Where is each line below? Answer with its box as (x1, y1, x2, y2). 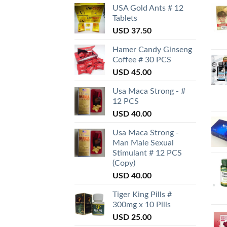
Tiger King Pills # (112, 191, 172, 199)
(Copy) (112, 159, 135, 168)
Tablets (112, 14, 137, 23)
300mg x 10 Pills (112, 201, 171, 209)
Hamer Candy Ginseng (112, 46, 192, 54)
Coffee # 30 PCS (112, 56, 171, 64)
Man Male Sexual (112, 139, 174, 147)
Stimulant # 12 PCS (112, 149, 182, 158)
